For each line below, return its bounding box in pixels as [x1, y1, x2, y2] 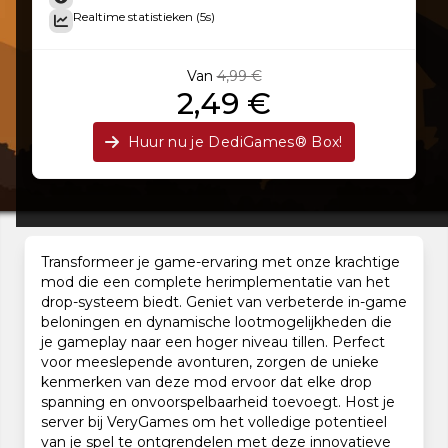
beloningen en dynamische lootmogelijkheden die [41, 313, 392, 331]
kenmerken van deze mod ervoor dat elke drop [41, 373, 372, 391]
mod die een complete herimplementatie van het [41, 273, 390, 291]
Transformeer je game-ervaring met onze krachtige [41, 253, 400, 271]
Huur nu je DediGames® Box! [127, 133, 343, 151]
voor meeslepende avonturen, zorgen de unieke [41, 353, 379, 371]
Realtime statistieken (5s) [73, 9, 215, 24]
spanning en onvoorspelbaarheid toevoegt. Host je [41, 393, 395, 411]
